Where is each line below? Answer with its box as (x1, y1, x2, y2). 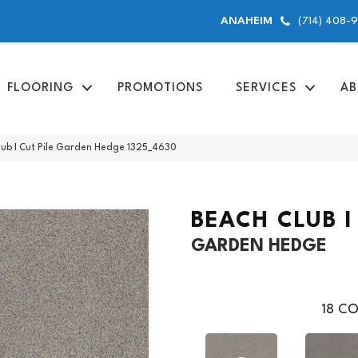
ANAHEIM (221, 14, 273, 26)
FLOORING (6, 82, 74, 94)
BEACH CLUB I (191, 209, 353, 233)
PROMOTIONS (117, 82, 203, 94)
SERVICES (235, 82, 296, 94)
